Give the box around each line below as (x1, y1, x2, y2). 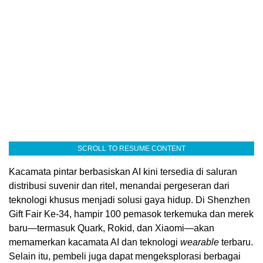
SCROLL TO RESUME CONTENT (77, 144, 186, 153)
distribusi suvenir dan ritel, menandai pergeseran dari (9, 181, 230, 191)
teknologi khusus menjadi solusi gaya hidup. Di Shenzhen (9, 195, 250, 205)
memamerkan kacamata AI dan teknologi (9, 237, 180, 248)
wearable (180, 237, 221, 248)
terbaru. (221, 237, 253, 248)
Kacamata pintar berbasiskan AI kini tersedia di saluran (9, 167, 237, 177)
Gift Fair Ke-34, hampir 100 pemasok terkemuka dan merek (9, 209, 254, 220)
